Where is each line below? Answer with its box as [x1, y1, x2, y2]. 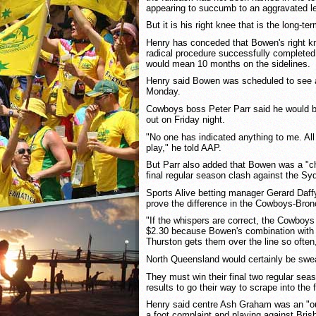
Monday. [146, 86, 181, 97]
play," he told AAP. [146, 142, 221, 153]
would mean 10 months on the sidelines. [146, 58, 310, 69]
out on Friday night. [146, 114, 225, 125]
